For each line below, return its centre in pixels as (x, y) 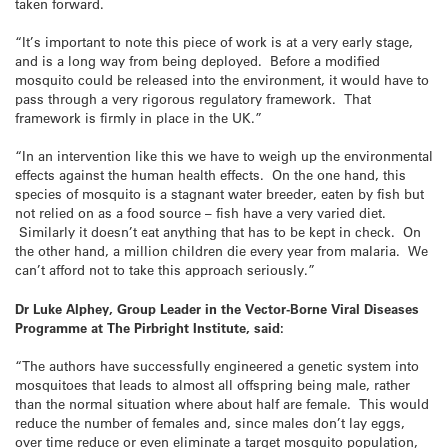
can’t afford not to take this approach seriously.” (165, 270)
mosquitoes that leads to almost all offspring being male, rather (212, 384)
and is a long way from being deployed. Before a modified (197, 61)
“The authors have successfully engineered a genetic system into (217, 365)
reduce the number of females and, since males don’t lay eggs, (210, 422)
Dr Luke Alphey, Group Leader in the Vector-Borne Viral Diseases (217, 308)
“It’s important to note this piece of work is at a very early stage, (214, 42)
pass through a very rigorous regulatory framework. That (193, 99)
